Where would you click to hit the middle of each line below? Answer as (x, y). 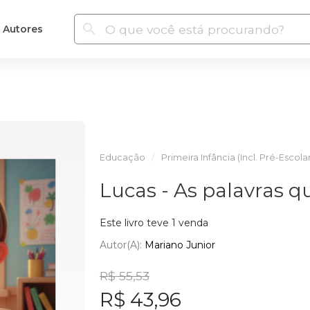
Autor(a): (122, 245)
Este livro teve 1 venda (154, 223)
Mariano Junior (180, 245)
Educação (122, 157)
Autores (22, 29)
